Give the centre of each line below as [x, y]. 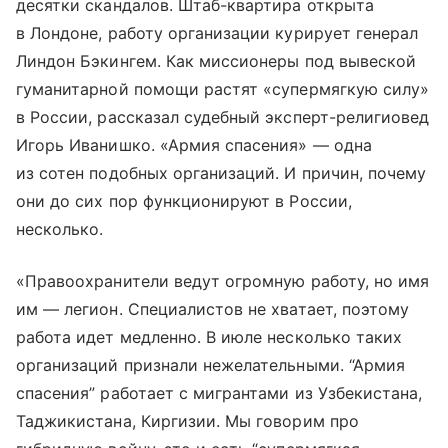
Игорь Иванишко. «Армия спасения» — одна [194, 144]
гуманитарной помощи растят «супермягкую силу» [223, 88]
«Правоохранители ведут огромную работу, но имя [223, 280]
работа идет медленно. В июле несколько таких [209, 336]
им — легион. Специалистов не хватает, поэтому [213, 308]
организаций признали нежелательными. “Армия [211, 364]
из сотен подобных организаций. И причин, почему [221, 172]
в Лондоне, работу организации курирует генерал [217, 32]
